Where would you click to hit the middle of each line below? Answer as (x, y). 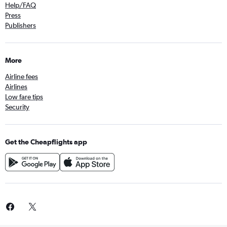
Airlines (16, 86)
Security (17, 107)
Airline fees (22, 76)
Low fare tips (24, 97)
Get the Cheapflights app (46, 142)
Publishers (21, 25)
